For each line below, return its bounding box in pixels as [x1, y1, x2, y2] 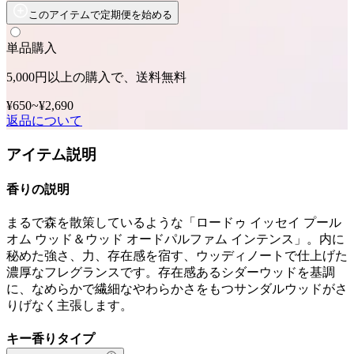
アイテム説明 [6, 145, 96, 163]
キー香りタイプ [6, 332, 95, 346]
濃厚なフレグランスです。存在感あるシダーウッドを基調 [6, 265, 335, 280]
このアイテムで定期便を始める [28, 8, 172, 21]
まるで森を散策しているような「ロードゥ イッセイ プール [6, 216, 341, 230]
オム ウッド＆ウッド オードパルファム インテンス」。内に [6, 232, 345, 247]
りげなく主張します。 [6, 299, 133, 313]
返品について [6, 113, 82, 127]
